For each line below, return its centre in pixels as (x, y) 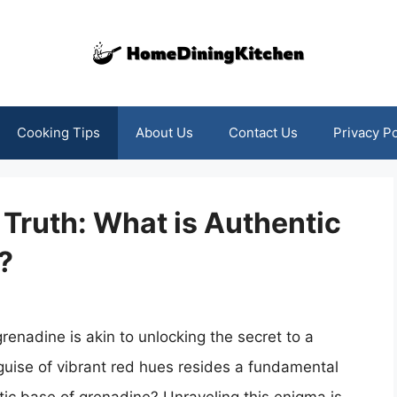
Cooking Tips (58, 132)
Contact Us (263, 132)
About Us (164, 132)
